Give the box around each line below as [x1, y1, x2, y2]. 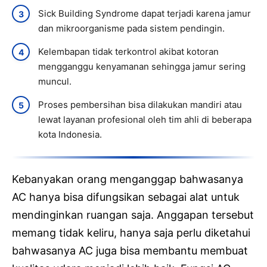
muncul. [38, 76, 72, 88]
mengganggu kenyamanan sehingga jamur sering [38, 61, 246, 73]
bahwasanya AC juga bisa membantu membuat [12, 244, 248, 257]
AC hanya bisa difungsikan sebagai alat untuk [12, 191, 240, 204]
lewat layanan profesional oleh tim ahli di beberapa [38, 114, 252, 126]
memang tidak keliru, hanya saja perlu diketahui [12, 226, 250, 240]
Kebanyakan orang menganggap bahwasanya [12, 173, 243, 186]
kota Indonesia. [38, 129, 102, 141]
